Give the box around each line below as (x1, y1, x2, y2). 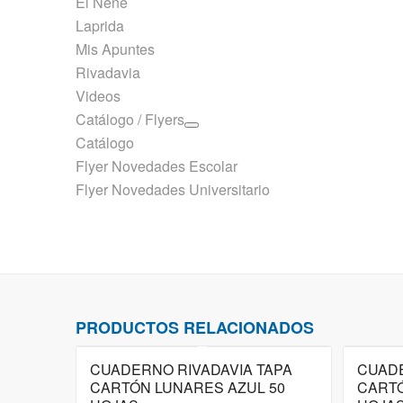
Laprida (75, 15, 124, 36)
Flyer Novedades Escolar (75, 156, 237, 176)
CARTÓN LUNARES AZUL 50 (89, 377, 285, 398)
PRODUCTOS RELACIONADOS (75, 316, 314, 339)
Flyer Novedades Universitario (75, 179, 270, 200)
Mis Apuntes (75, 39, 155, 59)
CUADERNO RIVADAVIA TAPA (89, 359, 292, 380)
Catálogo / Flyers (75, 109, 184, 130)
